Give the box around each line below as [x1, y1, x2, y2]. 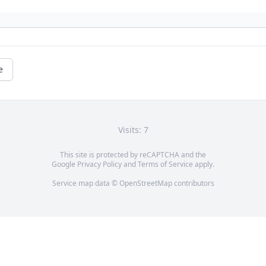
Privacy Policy [77, 159, 122, 170]
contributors [172, 178, 214, 189]
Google [52, 159, 77, 170]
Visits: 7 [118, 124, 148, 136]
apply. [193, 159, 214, 170]
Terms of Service [138, 159, 193, 170]
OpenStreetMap [119, 178, 172, 189]
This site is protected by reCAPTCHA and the [60, 150, 206, 160]
